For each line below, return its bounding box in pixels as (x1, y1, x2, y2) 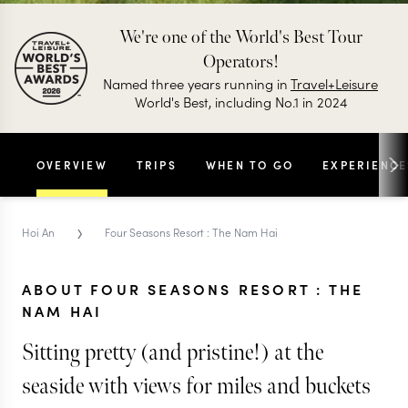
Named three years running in (103, 74, 291, 93)
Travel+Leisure (291, 74, 378, 93)
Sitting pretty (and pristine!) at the (22, 339, 323, 367)
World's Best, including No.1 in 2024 (134, 92, 347, 111)
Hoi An (22, 223, 55, 240)
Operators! (202, 51, 279, 73)
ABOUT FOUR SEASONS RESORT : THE (22, 279, 364, 299)
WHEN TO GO (205, 157, 294, 172)
